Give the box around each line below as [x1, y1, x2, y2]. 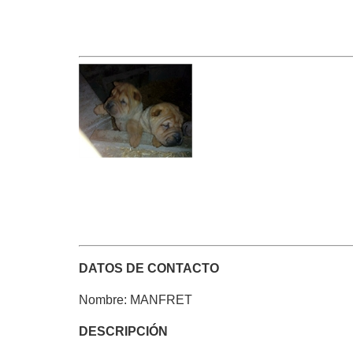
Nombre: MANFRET [79, 292, 192, 307]
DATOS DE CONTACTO [79, 261, 219, 275]
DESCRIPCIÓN [79, 324, 168, 338]
